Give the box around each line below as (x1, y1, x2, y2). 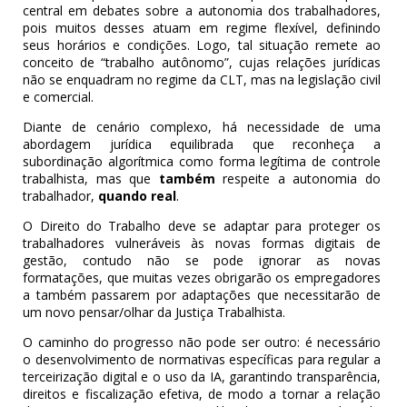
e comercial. (23, 88, 94, 106)
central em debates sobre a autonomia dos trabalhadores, (23, 2, 381, 20)
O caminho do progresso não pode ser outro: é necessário (23, 333, 381, 352)
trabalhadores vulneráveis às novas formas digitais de (23, 234, 381, 253)
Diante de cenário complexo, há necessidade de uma (23, 118, 381, 136)
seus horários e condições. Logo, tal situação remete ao (23, 36, 381, 55)
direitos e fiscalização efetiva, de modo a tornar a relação (23, 385, 381, 403)
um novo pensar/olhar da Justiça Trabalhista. (23, 303, 286, 322)
